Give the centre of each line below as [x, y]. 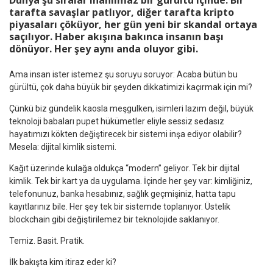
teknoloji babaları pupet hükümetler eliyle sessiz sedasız [117, 121]
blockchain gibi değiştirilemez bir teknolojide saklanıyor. [114, 219]
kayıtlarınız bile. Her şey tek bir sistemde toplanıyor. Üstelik [120, 206]
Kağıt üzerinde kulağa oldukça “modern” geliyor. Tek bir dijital [124, 168]
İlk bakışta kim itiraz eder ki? [63, 262]
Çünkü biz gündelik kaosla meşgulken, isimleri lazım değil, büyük [131, 108]
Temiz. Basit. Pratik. [47, 240]
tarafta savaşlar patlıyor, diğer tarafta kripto [122, 12]
